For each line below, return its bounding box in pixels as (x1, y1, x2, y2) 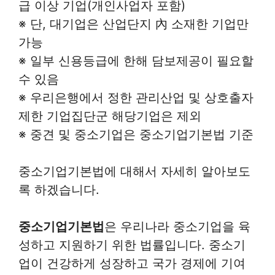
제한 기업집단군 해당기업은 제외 (18, 108, 201, 123)
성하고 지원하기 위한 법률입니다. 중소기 (18, 237, 246, 252)
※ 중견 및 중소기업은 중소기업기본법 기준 (18, 126, 254, 142)
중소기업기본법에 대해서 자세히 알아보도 (18, 163, 250, 179)
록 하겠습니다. (18, 182, 99, 197)
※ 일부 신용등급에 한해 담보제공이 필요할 (18, 53, 254, 68)
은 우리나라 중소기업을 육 (104, 219, 250, 234)
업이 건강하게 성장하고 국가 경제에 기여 (18, 255, 246, 271)
